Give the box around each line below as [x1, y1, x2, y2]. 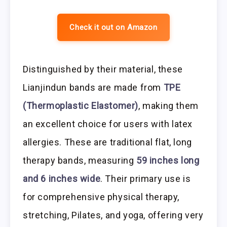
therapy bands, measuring [23, 155, 137, 166]
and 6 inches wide [23, 173, 101, 184]
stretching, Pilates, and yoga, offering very [23, 210, 204, 221]
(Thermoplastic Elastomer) [23, 100, 139, 111]
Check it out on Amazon [69, 22, 158, 32]
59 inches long [136, 155, 200, 166]
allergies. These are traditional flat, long [23, 137, 192, 148]
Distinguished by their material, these [23, 64, 183, 75]
